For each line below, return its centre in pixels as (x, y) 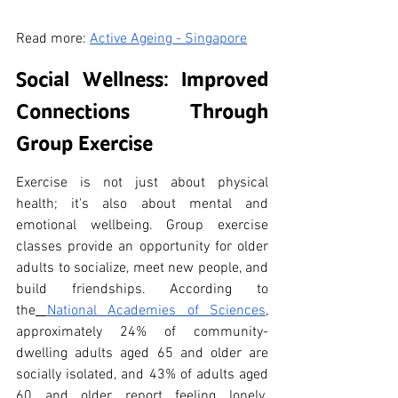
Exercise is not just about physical (142, 183)
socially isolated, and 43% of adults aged (142, 374)
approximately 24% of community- (142, 332)
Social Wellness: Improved (142, 79)
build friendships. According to (142, 289)
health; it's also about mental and (142, 204)
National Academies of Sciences (156, 310)
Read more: (53, 39)
